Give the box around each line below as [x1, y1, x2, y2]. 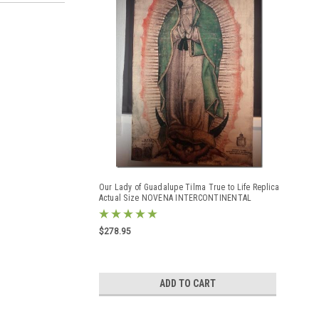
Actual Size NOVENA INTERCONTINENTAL [98, 193, 252, 203]
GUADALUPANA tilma [98, 204, 172, 214]
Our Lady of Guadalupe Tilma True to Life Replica [98, 182, 280, 192]
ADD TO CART [159, 278, 216, 289]
